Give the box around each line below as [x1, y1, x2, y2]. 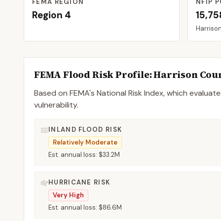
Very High [53, 191, 84, 199]
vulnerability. [34, 100, 78, 110]
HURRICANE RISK [48, 178, 110, 186]
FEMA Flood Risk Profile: [34, 68, 154, 81]
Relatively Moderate [53, 138, 117, 147]
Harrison [153, 68, 198, 81]
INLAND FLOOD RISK [48, 125, 122, 134]
